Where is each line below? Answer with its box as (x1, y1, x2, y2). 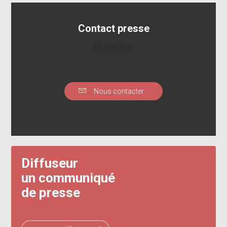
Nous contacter (92, 87, 144, 95)
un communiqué (21, 170, 116, 185)
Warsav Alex (93, 42, 134, 51)
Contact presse (78, 22, 149, 34)
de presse (21, 184, 81, 200)
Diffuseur (21, 155, 79, 171)
